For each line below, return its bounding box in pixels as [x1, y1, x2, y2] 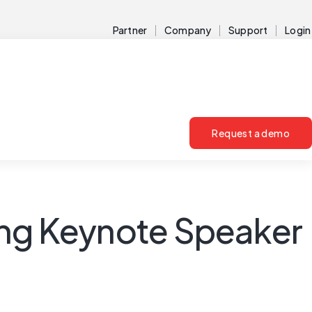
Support [228, 24, 268, 36]
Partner [113, 24, 148, 36]
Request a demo [212, 127, 290, 139]
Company [164, 24, 212, 36]
